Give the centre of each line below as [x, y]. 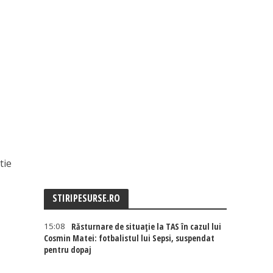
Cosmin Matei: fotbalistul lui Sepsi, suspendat [129, 238]
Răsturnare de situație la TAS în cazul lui [147, 226]
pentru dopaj [68, 250]
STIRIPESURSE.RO [87, 198]
